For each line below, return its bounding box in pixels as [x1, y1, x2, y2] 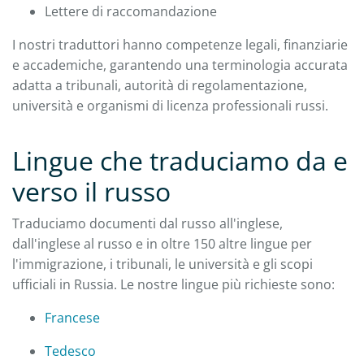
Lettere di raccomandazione [45, 2, 217, 20]
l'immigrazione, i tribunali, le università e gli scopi [12, 254, 313, 273]
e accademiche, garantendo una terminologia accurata [12, 55, 348, 74]
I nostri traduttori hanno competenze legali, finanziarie [12, 35, 348, 54]
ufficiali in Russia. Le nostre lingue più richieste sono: [12, 275, 335, 293]
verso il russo [12, 173, 171, 209]
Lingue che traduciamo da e [12, 142, 348, 178]
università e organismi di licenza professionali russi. [12, 96, 328, 115]
